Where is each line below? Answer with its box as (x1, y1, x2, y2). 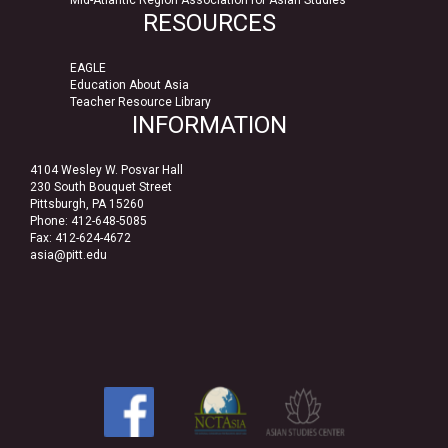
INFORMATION (131, 110, 287, 139)
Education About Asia (70, 77, 189, 92)
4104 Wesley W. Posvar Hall (30, 162, 183, 177)
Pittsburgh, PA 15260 (30, 196, 144, 211)
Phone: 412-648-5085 (30, 213, 147, 228)
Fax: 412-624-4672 (30, 230, 131, 245)
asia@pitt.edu (30, 247, 107, 262)
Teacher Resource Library (70, 94, 211, 109)
